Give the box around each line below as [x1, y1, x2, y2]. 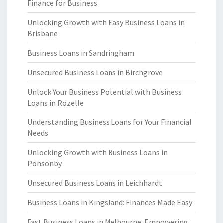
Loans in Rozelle [27, 98, 84, 108]
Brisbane [27, 28, 58, 38]
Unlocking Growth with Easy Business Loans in [27, 17, 185, 27]
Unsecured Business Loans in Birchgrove [27, 67, 163, 77]
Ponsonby [27, 158, 62, 168]
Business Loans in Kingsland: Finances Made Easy [27, 197, 192, 207]
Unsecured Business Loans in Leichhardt [27, 178, 162, 188]
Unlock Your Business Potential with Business [27, 87, 182, 97]
